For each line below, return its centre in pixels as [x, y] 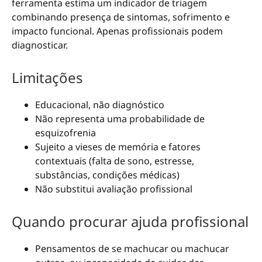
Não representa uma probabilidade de [120, 118]
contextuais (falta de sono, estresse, [115, 161]
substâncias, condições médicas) [107, 175]
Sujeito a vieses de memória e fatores [118, 146]
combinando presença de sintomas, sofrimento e [121, 17]
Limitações [47, 77]
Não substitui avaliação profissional [114, 189]
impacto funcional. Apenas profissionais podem [117, 31]
